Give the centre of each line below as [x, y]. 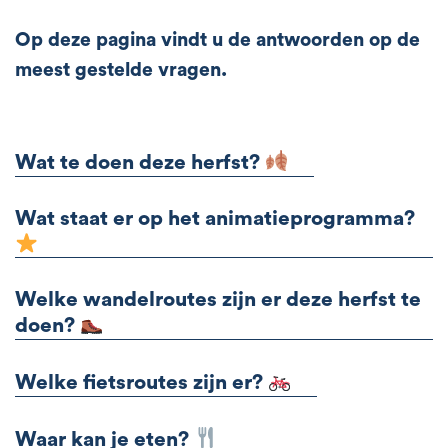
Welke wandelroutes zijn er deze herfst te [218, 300]
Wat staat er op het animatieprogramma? [215, 218]
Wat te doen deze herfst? [140, 162]
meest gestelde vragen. [121, 70]
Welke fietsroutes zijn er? [141, 382]
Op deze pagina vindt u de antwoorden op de [217, 40]
